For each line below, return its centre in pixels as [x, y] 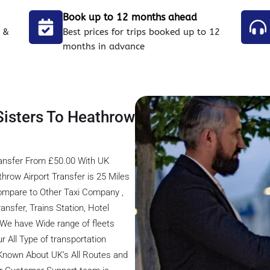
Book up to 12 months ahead [130, 17]
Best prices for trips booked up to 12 [142, 32]
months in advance [104, 47]
